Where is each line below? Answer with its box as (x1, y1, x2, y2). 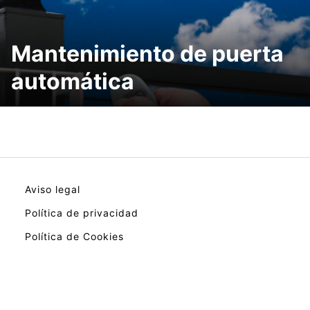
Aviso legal (25, 183, 80, 196)
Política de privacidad (25, 207, 138, 219)
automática (11, 68, 134, 95)
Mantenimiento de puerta (11, 40, 284, 68)
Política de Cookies (25, 230, 124, 243)
